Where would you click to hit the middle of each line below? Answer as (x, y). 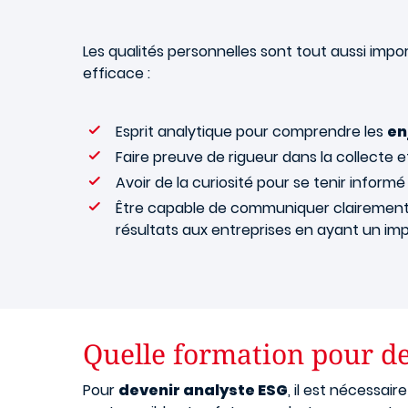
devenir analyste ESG (203, 390)
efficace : (117, 73)
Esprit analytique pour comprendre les (251, 132)
